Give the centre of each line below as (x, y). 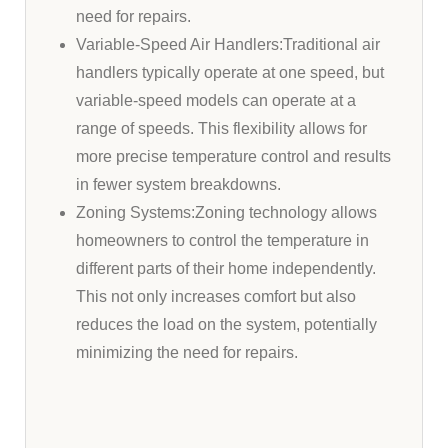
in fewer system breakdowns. (178, 184)
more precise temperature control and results (233, 156)
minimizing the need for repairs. (187, 352)
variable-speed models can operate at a (216, 100)
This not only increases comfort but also (216, 296)
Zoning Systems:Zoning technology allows (226, 212)
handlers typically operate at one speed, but (230, 72)
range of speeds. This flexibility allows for (221, 128)
